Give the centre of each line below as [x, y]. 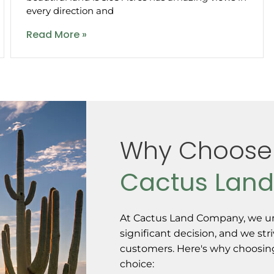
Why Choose [196, 150]
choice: [137, 264]
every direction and [70, 10]
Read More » [57, 34]
